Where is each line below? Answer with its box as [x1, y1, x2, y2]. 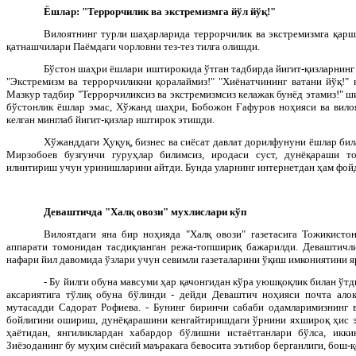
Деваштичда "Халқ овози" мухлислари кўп [44, 205, 247, 218]
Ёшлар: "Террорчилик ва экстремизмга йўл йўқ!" [44, 5, 277, 17]
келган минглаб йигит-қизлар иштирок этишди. [6, 113, 215, 126]
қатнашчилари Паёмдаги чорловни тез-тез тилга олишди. [6, 40, 260, 52]
